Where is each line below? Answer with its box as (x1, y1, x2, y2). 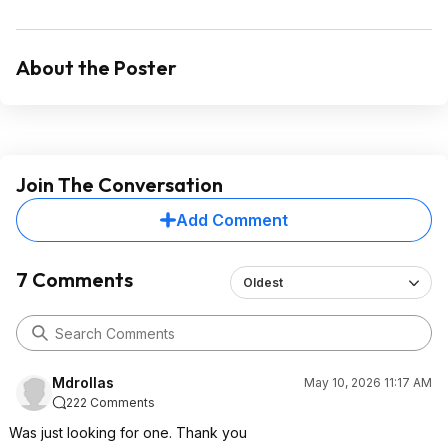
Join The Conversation (16, 172, 223, 197)
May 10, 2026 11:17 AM (304, 375, 432, 390)
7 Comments (16, 267, 133, 292)
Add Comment (176, 210, 288, 230)
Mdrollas (52, 374, 114, 391)
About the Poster (16, 55, 177, 80)
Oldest (242, 275, 283, 290)
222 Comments (66, 395, 155, 410)
